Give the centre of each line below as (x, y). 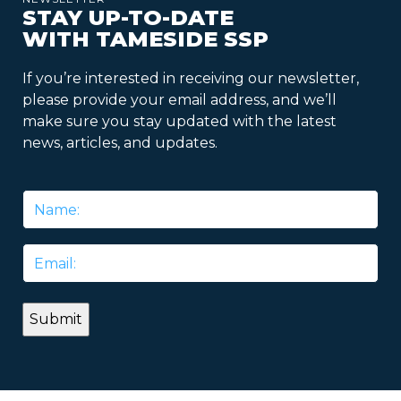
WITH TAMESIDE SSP (145, 39)
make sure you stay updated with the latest (179, 122)
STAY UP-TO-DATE (128, 18)
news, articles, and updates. (120, 143)
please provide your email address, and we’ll (179, 100)
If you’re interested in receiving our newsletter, (191, 79)
